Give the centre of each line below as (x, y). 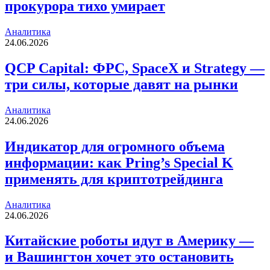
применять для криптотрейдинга (114, 179)
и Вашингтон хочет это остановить (119, 257)
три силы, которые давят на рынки (121, 84)
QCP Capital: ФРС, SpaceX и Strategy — (135, 68)
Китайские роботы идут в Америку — (129, 241)
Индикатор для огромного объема (115, 146)
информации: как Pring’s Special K (119, 162)
